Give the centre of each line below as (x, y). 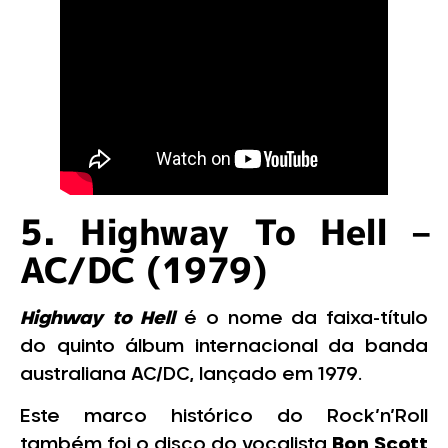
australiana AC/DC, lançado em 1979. (193, 374)
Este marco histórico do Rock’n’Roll (224, 417)
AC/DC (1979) (143, 269)
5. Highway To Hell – (224, 231)
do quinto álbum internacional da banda (224, 346)
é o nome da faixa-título (302, 318)
